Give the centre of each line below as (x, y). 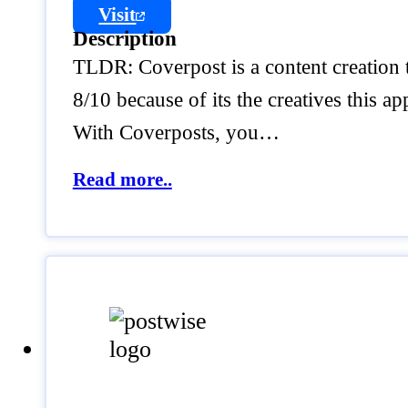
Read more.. (122, 179)
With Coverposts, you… (176, 132)
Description (124, 38)
